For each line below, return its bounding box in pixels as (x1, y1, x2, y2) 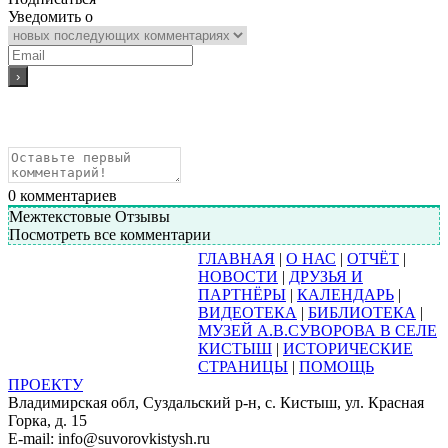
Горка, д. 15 (8, 411, 87, 429)
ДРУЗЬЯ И (289, 267, 363, 285)
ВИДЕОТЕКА (198, 303, 297, 321)
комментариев (16, 186, 117, 204)
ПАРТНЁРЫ (198, 285, 286, 303)
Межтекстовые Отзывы (9, 207, 170, 225)
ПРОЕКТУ (8, 375, 83, 393)
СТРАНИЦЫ (198, 357, 288, 375)
